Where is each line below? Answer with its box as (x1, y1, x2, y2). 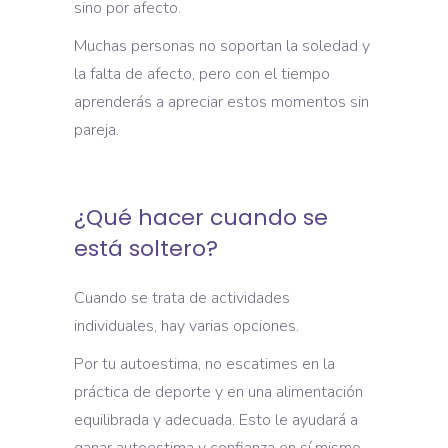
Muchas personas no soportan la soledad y (74, 34, 370, 57)
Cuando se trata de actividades (74, 286, 290, 309)
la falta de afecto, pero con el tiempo (74, 62, 330, 85)
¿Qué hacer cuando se (74, 201, 328, 233)
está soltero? (74, 232, 218, 264)
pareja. (74, 118, 119, 141)
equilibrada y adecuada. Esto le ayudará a (74, 408, 358, 431)
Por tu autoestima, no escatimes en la (74, 352, 335, 375)
